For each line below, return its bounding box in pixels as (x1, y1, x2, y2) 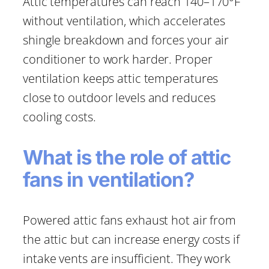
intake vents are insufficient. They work (23, 250, 231, 267)
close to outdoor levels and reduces (23, 89, 216, 106)
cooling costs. (23, 109, 96, 125)
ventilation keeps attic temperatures (23, 70, 219, 87)
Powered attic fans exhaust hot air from (23, 212, 237, 229)
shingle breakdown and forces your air (23, 32, 229, 49)
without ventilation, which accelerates (23, 13, 226, 29)
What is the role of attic (23, 145, 231, 170)
